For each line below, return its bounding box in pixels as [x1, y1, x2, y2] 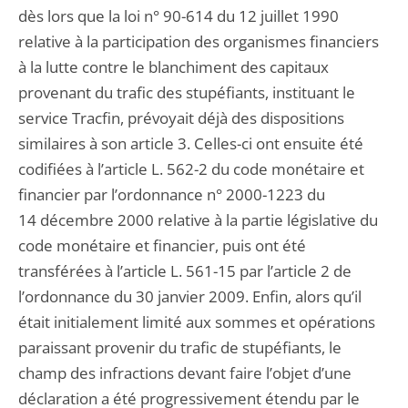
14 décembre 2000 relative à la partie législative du [18, 209, 378, 230]
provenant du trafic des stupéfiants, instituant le [18, 82, 355, 103]
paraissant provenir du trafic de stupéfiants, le [18, 337, 342, 358]
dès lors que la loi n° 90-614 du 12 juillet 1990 [18, 5, 339, 26]
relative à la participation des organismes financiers [18, 31, 379, 52]
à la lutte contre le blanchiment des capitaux [18, 56, 329, 77]
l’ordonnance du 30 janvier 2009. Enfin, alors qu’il [18, 286, 362, 307]
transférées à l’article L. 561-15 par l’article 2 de [18, 260, 352, 281]
